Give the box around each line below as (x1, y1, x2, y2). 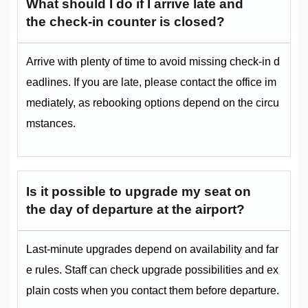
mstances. (26, 118, 76, 130)
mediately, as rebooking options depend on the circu (26, 97, 279, 109)
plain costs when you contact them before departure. (26, 285, 279, 297)
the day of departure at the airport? (26, 202, 245, 217)
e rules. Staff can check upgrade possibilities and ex (26, 264, 278, 276)
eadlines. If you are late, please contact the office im (26, 76, 276, 89)
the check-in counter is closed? (26, 14, 225, 30)
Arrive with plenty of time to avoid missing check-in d (26, 56, 280, 68)
